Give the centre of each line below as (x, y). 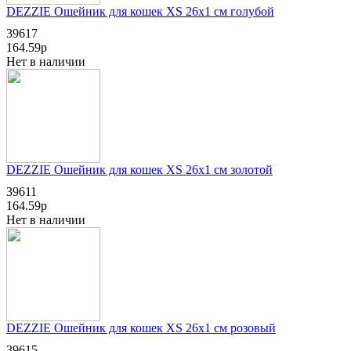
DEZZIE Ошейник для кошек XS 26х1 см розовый (141, 327)
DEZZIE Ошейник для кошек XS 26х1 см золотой (139, 169)
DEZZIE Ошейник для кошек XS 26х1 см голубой (140, 11)
